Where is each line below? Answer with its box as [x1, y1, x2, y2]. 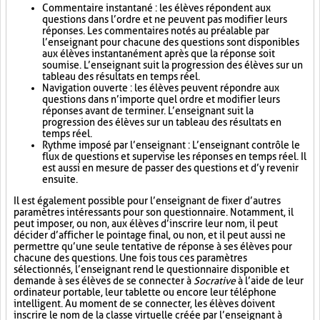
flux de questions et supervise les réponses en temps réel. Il [42, 151, 306, 162]
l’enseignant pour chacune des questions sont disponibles [42, 36, 299, 48]
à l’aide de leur [236, 275, 304, 286]
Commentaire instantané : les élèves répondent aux [42, 2, 271, 14]
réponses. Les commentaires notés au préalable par [42, 25, 269, 36]
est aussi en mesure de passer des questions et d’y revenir [42, 162, 299, 174]
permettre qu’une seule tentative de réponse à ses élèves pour [14, 241, 292, 252]
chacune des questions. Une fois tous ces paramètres [14, 252, 247, 264]
